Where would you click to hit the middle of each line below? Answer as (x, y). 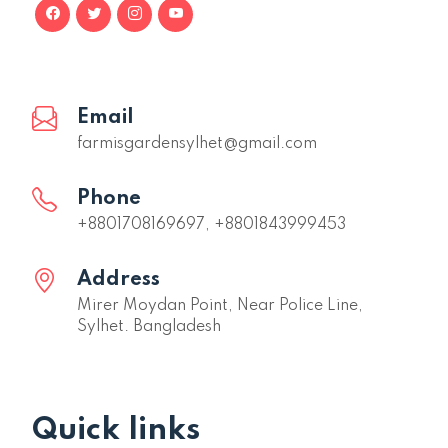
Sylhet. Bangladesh (149, 326)
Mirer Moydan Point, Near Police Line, (220, 305)
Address (118, 279)
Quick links (116, 430)
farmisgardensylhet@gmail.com (197, 143)
